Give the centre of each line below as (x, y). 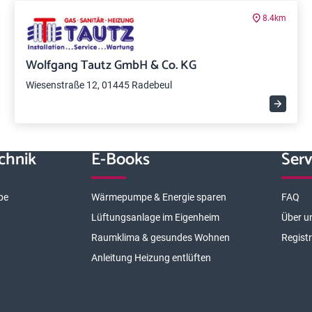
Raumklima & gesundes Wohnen (160, 237)
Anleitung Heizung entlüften (151, 258)
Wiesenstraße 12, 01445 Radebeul (99, 85)
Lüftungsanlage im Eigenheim (155, 217)
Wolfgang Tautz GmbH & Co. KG (111, 65)
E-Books (120, 160)
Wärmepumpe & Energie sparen (158, 197)
